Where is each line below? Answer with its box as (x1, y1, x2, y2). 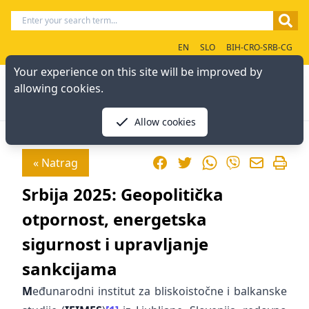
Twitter (176, 154, 213, 170)
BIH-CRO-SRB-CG (226, 41, 292, 53)
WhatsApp (201, 154, 255, 170)
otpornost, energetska (22, 208, 207, 230)
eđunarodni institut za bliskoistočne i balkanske (32, 283, 287, 299)
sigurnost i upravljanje (22, 232, 208, 255)
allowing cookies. (14, 81, 103, 96)
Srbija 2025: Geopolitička (22, 183, 223, 206)
